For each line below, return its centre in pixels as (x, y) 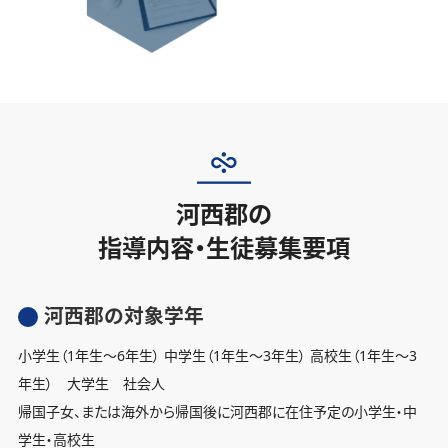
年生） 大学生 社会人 (91, 384)
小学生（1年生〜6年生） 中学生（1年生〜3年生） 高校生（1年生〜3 (217, 356)
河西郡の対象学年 (123, 316)
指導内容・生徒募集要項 (224, 247)
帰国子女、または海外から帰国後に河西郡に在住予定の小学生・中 (217, 412)
